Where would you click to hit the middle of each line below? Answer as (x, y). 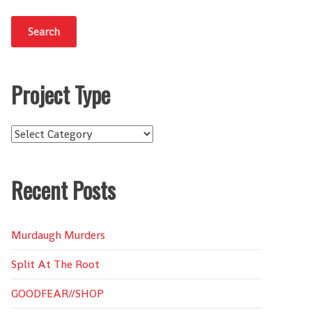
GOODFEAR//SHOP (57, 294)
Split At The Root (55, 264)
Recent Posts (63, 190)
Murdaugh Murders (58, 235)
